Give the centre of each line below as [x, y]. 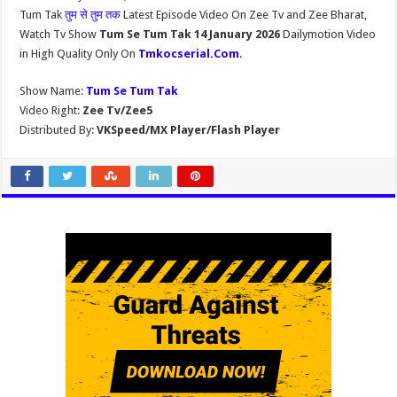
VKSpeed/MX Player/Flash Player [187, 130]
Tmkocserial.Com [189, 54]
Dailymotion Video [330, 34]
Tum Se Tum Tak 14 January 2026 [191, 34]
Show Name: [53, 91]
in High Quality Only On [79, 54]
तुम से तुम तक [94, 15]
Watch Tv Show [60, 34]
